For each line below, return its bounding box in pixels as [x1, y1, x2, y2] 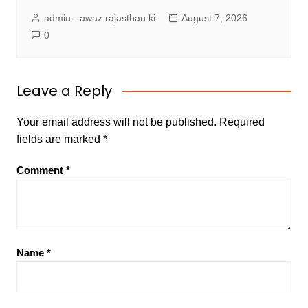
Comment [16, 164, 66, 176]
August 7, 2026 [181, 12, 247, 23]
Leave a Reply [16, 80, 112, 100]
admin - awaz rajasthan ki [43, 12, 155, 23]
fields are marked [16, 133, 103, 145]
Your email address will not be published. [16, 115, 217, 128]
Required [219, 115, 265, 128]
